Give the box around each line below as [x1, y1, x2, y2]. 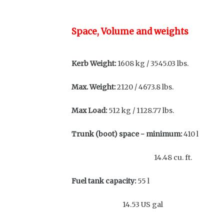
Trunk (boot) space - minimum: [71, 129, 182, 138]
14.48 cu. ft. [71, 153, 192, 162]
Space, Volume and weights [71, 26, 188, 37]
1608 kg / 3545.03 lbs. [116, 59, 193, 68]
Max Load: [71, 106, 107, 115]
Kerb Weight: [71, 59, 116, 68]
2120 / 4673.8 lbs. [115, 82, 178, 91]
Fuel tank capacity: [71, 176, 136, 185]
